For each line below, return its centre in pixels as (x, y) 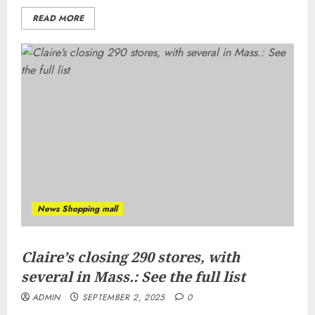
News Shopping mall (77, 209)
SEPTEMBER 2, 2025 (123, 297)
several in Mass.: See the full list (133, 277)
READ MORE (58, 18)
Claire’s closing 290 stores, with (130, 257)
